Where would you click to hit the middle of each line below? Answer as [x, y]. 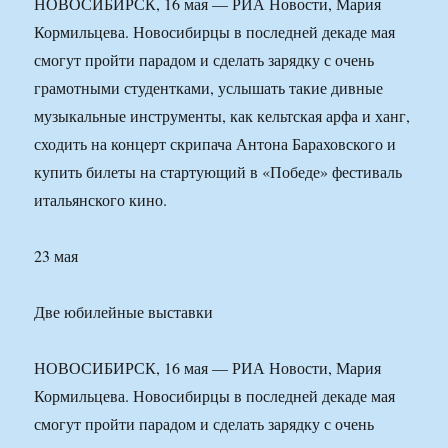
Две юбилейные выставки [124, 312]
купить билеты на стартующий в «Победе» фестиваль [218, 172]
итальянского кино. [101, 200]
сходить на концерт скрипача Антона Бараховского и [215, 144]
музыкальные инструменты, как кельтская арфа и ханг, [222, 116]
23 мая [56, 256]
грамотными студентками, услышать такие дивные [209, 88]
